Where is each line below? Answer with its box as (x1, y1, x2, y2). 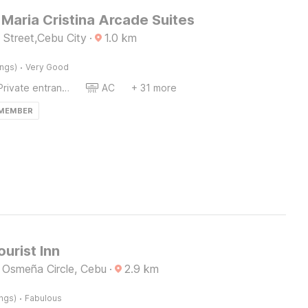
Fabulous (24, 293, 62, 303)
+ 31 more (131, 82, 177, 93)
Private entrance (61, 82, 69, 93)
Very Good (25, 62, 69, 72)
